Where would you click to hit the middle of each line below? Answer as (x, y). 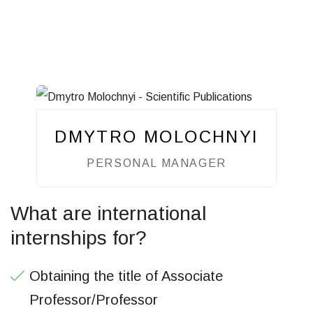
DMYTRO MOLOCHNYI (156, 136)
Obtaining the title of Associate (126, 276)
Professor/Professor (94, 299)
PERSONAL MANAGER (156, 163)
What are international (108, 213)
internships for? (79, 238)
